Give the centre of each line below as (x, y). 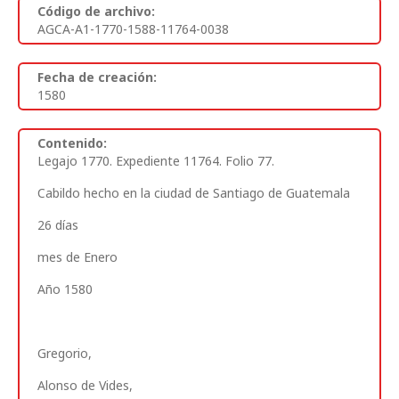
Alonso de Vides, (85, 385)
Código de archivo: (96, 11)
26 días (58, 224)
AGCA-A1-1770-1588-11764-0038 (133, 28)
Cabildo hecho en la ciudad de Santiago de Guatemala (194, 192)
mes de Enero (77, 256)
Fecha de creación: (97, 77)
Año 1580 (65, 289)
